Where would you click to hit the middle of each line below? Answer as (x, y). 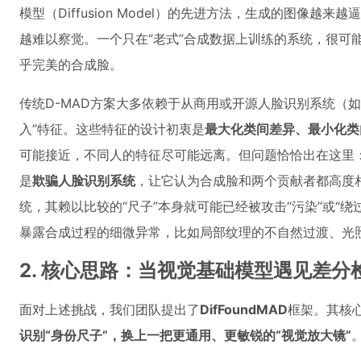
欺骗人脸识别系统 (84, 180)
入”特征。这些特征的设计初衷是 (112, 129)
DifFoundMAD (244, 309)
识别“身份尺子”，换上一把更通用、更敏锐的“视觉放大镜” (185, 335)
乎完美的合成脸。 (71, 64)
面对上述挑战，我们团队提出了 (110, 309)
